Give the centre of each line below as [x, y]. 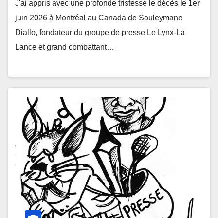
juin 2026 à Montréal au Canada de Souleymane [99, 18]
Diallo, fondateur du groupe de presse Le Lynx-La [100, 33]
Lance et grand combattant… [65, 47]
